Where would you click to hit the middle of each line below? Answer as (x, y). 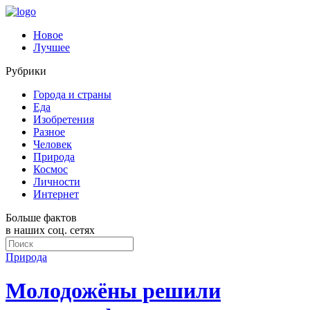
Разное (49, 132)
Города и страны (72, 94)
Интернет (56, 194)
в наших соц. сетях (50, 230)
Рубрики (26, 71)
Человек (53, 144)
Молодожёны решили (113, 291)
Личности (57, 182)
